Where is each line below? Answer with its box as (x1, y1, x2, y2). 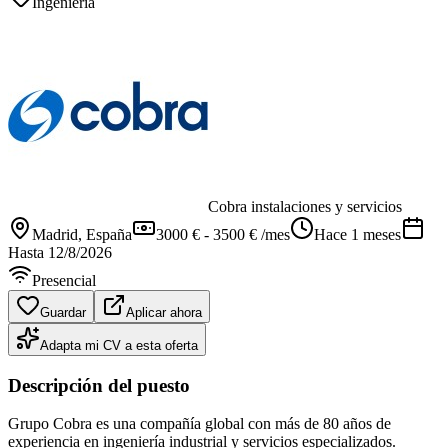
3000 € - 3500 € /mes (156, 225, 290, 243)
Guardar (40, 304, 86, 320)
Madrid (32, 225, 78, 243)
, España (78, 225, 132, 243)
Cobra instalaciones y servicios (208, 197, 402, 215)
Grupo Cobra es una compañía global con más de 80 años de (8, 415, 391, 433)
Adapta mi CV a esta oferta (40, 337, 198, 353)
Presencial (32, 271, 96, 289)
